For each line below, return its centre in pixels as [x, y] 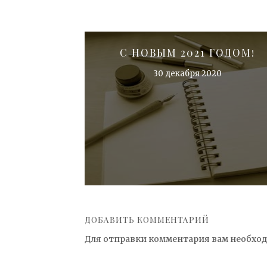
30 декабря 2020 [187, 74]
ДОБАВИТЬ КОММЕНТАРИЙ [147, 220]
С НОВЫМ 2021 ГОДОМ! [187, 52]
